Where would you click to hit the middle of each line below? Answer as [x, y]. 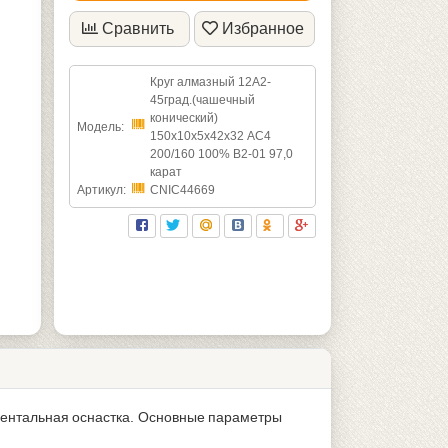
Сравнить [138, 28]
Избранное [263, 28]
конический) [183, 117]
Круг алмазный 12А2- [210, 81]
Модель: [100, 126]
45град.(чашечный [202, 99]
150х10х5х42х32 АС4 [210, 135]
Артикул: [101, 189]
